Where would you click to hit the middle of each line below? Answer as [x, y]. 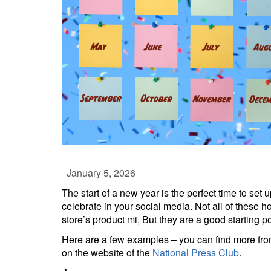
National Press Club [196, 253]
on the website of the [107, 253]
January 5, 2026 [99, 173]
